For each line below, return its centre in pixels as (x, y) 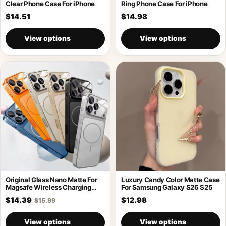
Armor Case (24, 194)
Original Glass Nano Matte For (51, 179)
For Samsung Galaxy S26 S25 (167, 187)
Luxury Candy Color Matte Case (171, 179)
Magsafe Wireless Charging (48, 187)
